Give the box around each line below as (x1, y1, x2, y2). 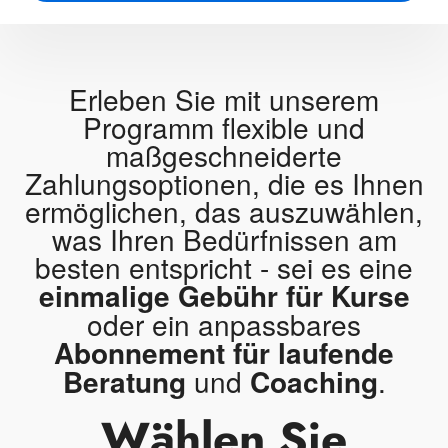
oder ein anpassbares (87, 304, 361, 344)
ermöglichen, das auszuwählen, (25, 191, 423, 231)
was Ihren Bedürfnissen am (51, 219, 397, 259)
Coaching (249, 361, 378, 402)
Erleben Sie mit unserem (69, 79, 379, 119)
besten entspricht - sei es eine (35, 247, 413, 287)
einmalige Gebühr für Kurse (38, 275, 410, 316)
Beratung (62, 361, 194, 402)
